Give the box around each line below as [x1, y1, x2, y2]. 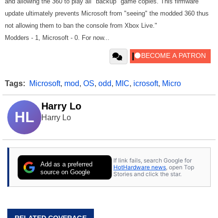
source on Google [40, 168, 91, 176]
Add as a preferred [40, 160, 93, 168]
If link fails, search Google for [113, 156, 192, 164]
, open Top [166, 163, 194, 171]
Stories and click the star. [113, 170, 182, 178]
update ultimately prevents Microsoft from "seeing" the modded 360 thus [5, 10, 209, 17]
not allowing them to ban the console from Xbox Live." [5, 22, 157, 29]
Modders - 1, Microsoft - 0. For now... [5, 34, 109, 41]
